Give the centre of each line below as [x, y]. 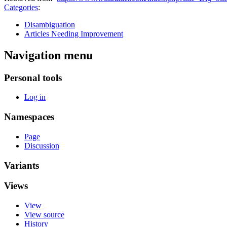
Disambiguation [50, 24]
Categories [21, 7]
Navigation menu [48, 55]
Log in [35, 97]
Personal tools [33, 78]
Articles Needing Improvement [74, 33]
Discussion [42, 145]
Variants [22, 165]
